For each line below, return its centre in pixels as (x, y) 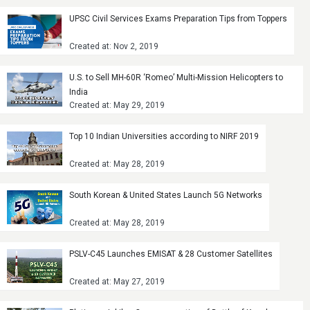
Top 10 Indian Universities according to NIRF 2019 (164, 136)
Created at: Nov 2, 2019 (114, 46)
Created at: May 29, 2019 (117, 105)
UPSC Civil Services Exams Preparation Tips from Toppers (178, 18)
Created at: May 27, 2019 (117, 281)
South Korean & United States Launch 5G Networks (166, 195)
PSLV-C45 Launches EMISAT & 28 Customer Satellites (171, 254)
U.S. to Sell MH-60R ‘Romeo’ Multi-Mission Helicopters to (176, 77)
